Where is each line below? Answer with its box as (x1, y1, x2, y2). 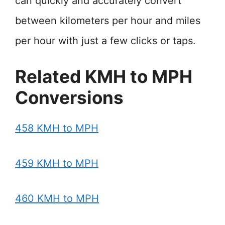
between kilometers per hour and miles (15, 15, 200, 27)
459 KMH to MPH (15, 157, 98, 169)
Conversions (15, 87, 124, 108)
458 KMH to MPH (15, 122, 98, 134)
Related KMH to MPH (15, 66, 192, 87)
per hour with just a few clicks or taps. (15, 35, 196, 47)
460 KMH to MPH (15, 192, 99, 204)
